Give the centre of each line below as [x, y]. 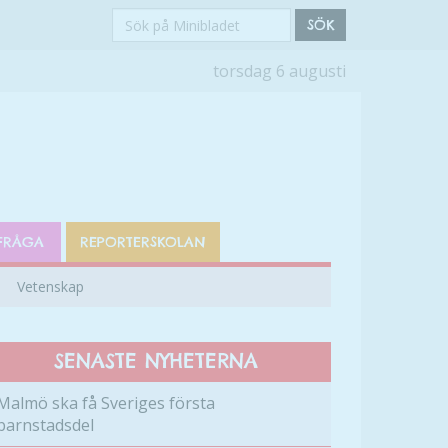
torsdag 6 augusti [279, 71]
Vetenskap [50, 286]
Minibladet [155, 82]
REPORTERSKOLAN [143, 242]
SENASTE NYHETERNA [156, 360]
